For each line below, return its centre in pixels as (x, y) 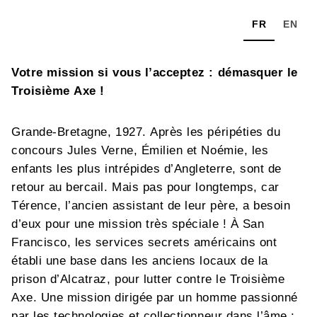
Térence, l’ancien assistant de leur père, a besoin (151, 205)
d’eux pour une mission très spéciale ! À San (138, 224)
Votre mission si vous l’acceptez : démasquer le (155, 72)
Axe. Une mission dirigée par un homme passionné (155, 297)
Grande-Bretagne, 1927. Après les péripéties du (146, 132)
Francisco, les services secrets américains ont (144, 242)
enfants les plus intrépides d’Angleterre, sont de (146, 168)
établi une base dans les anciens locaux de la (140, 260)
